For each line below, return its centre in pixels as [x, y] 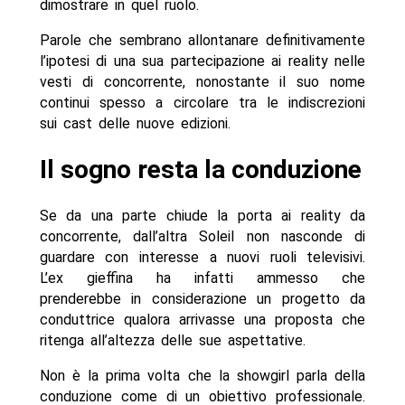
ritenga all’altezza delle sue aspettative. [172, 341]
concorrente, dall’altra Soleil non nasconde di [202, 237]
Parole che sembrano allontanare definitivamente [202, 40]
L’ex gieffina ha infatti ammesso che [202, 278]
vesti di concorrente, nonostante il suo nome [202, 81]
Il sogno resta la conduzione [200, 169]
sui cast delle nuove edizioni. [138, 123]
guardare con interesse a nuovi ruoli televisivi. [202, 258]
